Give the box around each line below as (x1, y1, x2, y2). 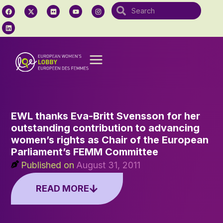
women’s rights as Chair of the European (11, 133, 209, 146)
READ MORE (36, 183, 90, 194)
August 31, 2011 (76, 159, 141, 170)
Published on (21, 159, 75, 170)
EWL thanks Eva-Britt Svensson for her (11, 110, 201, 122)
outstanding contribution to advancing (11, 121, 200, 134)
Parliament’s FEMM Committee (11, 145, 159, 158)
